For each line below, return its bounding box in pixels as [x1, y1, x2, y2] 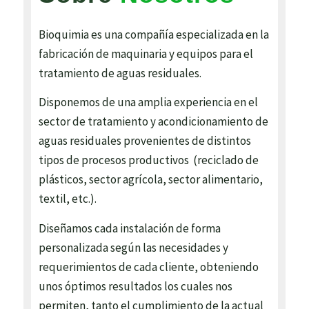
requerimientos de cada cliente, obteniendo [39, 259, 259, 275]
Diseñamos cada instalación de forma [39, 220, 221, 236]
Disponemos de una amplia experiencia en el [39, 94, 259, 110]
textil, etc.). [39, 191, 97, 207]
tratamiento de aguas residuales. [39, 65, 202, 81]
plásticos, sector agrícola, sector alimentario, [39, 172, 263, 188]
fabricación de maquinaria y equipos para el [39, 46, 254, 61]
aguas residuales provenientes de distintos [39, 133, 252, 149]
